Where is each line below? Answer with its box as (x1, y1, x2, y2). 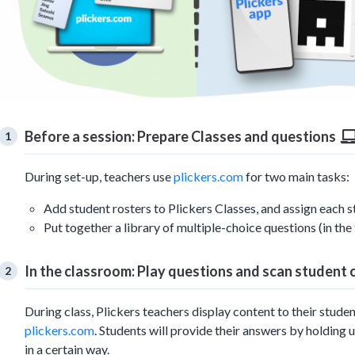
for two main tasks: (243, 169, 349, 185)
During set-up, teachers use (25, 169, 174, 185)
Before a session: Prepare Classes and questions (25, 128, 341, 146)
